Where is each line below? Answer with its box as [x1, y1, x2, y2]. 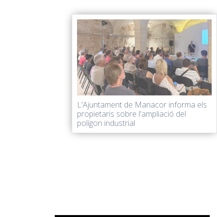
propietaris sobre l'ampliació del [77, 108, 186, 119]
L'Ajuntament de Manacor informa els [77, 99, 207, 110]
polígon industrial [77, 118, 135, 128]
